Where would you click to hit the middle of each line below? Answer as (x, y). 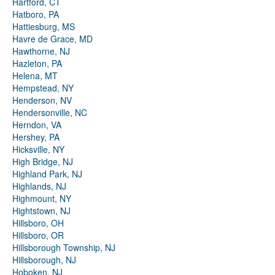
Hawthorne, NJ (41, 51)
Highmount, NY (42, 199)
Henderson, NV (42, 100)
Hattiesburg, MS (44, 27)
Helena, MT (35, 76)
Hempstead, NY (43, 88)
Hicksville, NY (38, 149)
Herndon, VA (37, 125)
